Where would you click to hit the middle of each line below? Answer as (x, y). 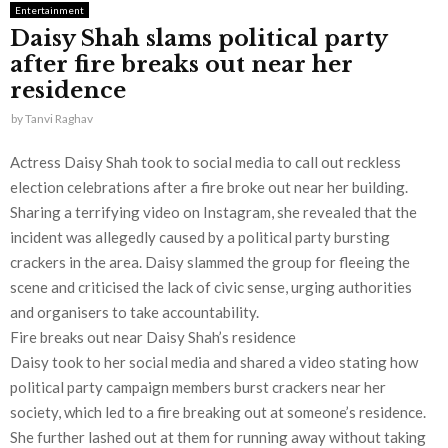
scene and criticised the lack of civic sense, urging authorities (211, 287)
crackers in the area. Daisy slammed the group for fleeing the (210, 262)
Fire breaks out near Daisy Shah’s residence (153, 337)
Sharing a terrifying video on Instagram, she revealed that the (213, 212)
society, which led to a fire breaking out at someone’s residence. (218, 412)
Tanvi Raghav (59, 118)
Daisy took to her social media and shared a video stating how (214, 362)
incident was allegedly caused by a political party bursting (200, 237)
